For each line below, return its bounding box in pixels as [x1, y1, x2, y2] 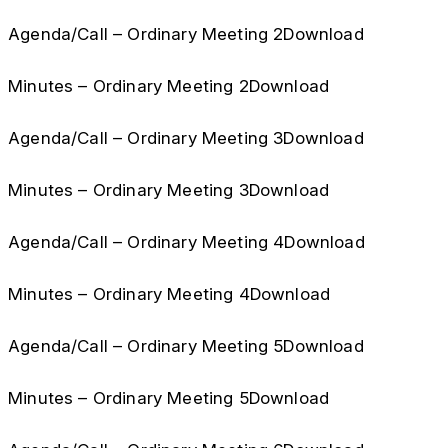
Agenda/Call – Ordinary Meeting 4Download [8, 232, 365, 252]
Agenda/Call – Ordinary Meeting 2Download [8, 24, 364, 44]
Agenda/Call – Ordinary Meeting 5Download [8, 336, 364, 356]
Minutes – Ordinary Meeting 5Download [8, 388, 330, 408]
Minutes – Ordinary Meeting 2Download [8, 76, 330, 96]
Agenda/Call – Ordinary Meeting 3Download [8, 128, 364, 148]
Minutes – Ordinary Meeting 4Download [8, 284, 331, 304]
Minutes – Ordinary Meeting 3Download [8, 180, 330, 200]
